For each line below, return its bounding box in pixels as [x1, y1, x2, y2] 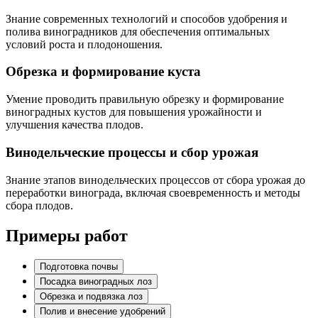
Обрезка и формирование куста [6, 64, 201, 79]
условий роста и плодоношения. [6, 38, 163, 50]
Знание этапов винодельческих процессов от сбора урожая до [6, 173, 305, 186]
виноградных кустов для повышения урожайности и [6, 106, 262, 119]
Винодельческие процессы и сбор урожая [6, 144, 258, 160]
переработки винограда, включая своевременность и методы [6, 186, 300, 199]
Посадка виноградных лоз [40, 276, 152, 287]
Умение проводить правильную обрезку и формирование [6, 93, 284, 106]
